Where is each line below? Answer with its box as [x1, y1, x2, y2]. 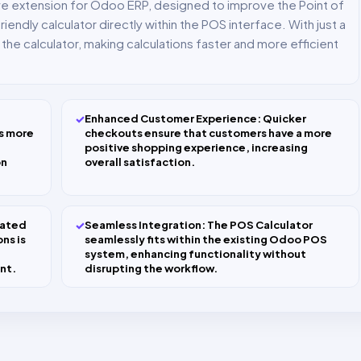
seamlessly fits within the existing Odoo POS [85, 233, 327, 247]
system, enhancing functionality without [85, 247, 306, 261]
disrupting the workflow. [85, 262, 218, 276]
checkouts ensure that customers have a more [85, 127, 332, 140]
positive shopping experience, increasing [85, 141, 308, 155]
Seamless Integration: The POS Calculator [85, 218, 313, 232]
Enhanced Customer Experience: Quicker [85, 112, 306, 126]
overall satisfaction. [85, 156, 195, 169]
